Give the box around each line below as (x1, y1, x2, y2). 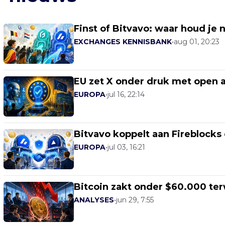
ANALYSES (74, 195, 114, 204)
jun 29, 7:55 (116, 195, 154, 204)
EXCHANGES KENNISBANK (74, 37, 172, 46)
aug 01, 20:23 (174, 37, 219, 46)
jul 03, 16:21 (107, 143, 145, 152)
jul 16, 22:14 (107, 90, 145, 99)
